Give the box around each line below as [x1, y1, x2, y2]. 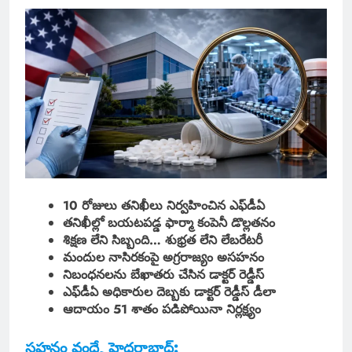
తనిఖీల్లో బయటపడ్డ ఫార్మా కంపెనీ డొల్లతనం [63, 213, 275, 232]
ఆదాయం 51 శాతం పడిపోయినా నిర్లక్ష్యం [63, 299, 261, 318]
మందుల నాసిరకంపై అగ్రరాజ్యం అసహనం [63, 247, 264, 266]
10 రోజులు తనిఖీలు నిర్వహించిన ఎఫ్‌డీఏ [63, 196, 265, 214]
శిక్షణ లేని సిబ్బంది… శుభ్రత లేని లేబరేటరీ [63, 230, 262, 249]
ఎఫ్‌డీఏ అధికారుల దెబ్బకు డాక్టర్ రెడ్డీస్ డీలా [63, 282, 276, 301]
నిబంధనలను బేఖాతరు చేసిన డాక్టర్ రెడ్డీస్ [63, 265, 264, 284]
